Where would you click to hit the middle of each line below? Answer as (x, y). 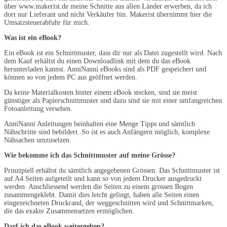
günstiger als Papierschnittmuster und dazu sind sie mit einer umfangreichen (113, 100)
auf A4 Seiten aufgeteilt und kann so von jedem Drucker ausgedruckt (103, 178)
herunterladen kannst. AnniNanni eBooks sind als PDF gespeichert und (105, 69)
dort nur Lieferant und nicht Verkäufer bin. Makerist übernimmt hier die (108, 14)
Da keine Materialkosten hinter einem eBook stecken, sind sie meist (101, 92)
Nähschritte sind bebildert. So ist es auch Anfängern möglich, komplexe (107, 132)
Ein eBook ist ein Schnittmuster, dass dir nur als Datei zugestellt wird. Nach (113, 53)
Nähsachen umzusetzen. (38, 140)
